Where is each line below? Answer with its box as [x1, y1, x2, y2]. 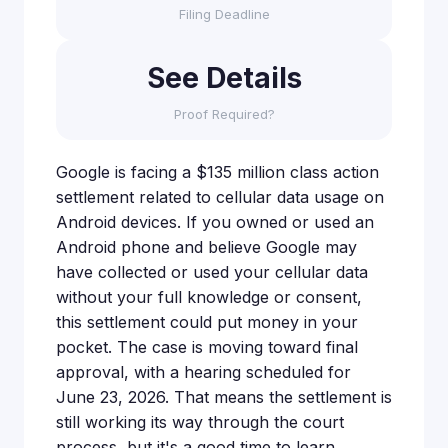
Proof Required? [173, 106, 275, 122]
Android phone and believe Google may [56, 237, 357, 257]
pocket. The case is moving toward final [56, 337, 358, 357]
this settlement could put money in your [56, 312, 358, 332]
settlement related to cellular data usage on [56, 187, 384, 207]
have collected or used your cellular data [56, 262, 368, 282]
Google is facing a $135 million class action [56, 162, 379, 182]
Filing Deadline [178, 6, 270, 22]
